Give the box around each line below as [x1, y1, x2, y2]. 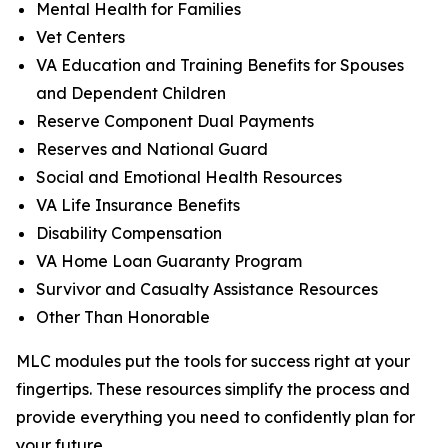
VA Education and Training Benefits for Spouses [36, 55, 404, 75]
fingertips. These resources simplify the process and [16, 379, 410, 399]
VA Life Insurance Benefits [36, 195, 240, 215]
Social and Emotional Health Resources [36, 167, 342, 187]
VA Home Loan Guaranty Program [36, 251, 302, 271]
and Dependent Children [36, 83, 226, 103]
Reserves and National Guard [36, 139, 268, 159]
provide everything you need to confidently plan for [16, 407, 415, 427]
